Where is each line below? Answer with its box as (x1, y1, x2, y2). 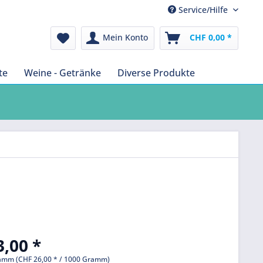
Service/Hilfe (176, 4, 230, 15)
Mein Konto (103, 32, 148, 43)
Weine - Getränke (24, 66, 101, 79)
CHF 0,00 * (190, 32, 232, 43)
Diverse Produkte (117, 66, 195, 79)
